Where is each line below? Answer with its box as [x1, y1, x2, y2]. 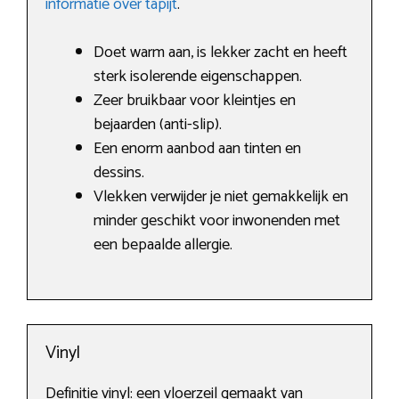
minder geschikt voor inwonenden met [94, 208, 340, 235]
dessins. [94, 159, 144, 187]
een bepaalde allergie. [94, 232, 232, 259]
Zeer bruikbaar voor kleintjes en [94, 87, 296, 115]
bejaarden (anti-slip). [94, 111, 222, 139]
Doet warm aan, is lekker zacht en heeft [94, 39, 347, 67]
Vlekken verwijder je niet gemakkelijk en [94, 183, 348, 211]
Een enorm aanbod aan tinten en [94, 135, 301, 163]
